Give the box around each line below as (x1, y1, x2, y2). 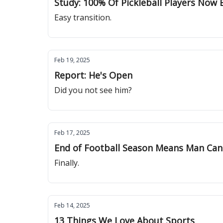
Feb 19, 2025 (54, 56, 90, 64)
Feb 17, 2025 (54, 128, 90, 137)
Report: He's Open (54, 69, 132, 81)
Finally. (54, 157, 79, 168)
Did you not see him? (54, 85, 132, 96)
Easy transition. (54, 12, 111, 23)
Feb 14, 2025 (54, 201, 90, 210)
